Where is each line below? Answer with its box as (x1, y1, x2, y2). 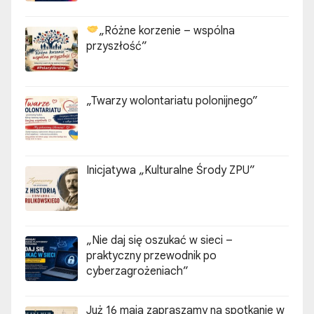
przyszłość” (86, 39, 147, 53)
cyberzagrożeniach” (86, 264, 189, 279)
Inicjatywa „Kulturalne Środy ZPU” (86, 163, 255, 178)
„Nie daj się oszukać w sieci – (86, 233, 233, 248)
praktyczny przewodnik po (86, 249, 217, 264)
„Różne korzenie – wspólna (99, 23, 235, 38)
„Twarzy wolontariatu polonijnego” (86, 93, 258, 108)
